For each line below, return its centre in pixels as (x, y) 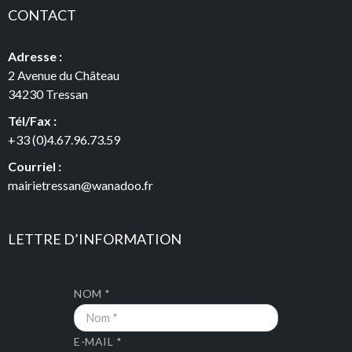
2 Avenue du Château (64, 75)
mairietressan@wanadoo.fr (81, 185)
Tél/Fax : (32, 120)
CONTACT (42, 15)
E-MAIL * (98, 341)
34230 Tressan (48, 93)
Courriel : (35, 166)
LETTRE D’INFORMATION (95, 238)
